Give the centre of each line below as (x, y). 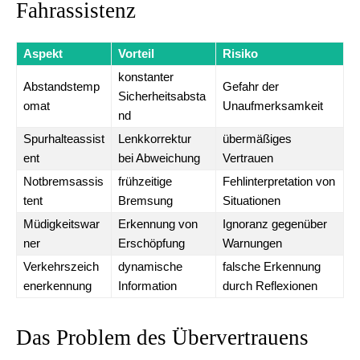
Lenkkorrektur (155, 139)
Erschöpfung (151, 243)
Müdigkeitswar (61, 224)
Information (147, 286)
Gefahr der (251, 86)
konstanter (146, 77)
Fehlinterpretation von (279, 181)
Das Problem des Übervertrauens (162, 337)
